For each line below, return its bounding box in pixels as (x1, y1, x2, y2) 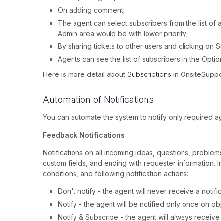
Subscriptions (127, 70, 171, 79)
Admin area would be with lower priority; (58, 29, 188, 38)
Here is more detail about (43, 70, 127, 79)
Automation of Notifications (43, 94, 154, 105)
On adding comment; (58, 6, 125, 15)
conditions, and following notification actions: (43, 169, 188, 178)
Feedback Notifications (43, 131, 125, 140)
